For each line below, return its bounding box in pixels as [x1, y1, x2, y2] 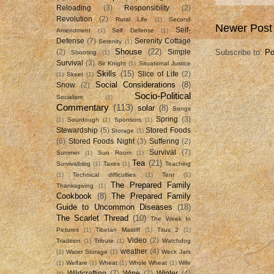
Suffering [149, 137, 179, 145]
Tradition [56, 237, 81, 244]
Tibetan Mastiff [95, 226, 141, 233]
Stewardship [56, 126, 98, 134]
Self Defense [112, 26, 154, 34]
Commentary [56, 102, 109, 113]
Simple [168, 48, 191, 56]
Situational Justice [138, 59, 191, 67]
